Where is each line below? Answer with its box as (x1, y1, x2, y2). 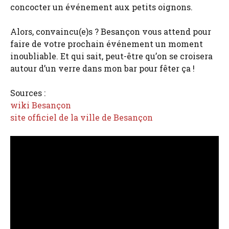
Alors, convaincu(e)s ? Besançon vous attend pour (10, 26, 211, 37)
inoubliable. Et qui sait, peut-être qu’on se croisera (10, 50, 213, 61)
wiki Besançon (10, 99, 71, 110)
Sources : (10, 87, 45, 98)
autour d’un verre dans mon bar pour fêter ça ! (10, 62, 195, 74)
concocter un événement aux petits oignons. (10, 1, 193, 12)
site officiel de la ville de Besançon (10, 111, 153, 123)
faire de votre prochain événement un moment (10, 38, 203, 49)
